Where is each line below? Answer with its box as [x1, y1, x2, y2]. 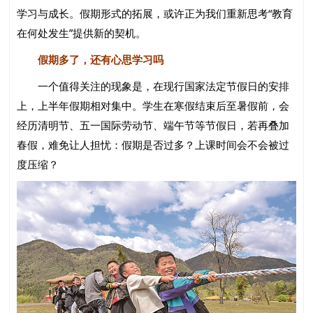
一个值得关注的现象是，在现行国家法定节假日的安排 [17, 79, 290, 94]
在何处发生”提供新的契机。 [17, 26, 147, 41]
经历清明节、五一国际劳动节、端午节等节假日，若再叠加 [17, 118, 290, 133]
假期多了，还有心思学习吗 [27, 52, 164, 67]
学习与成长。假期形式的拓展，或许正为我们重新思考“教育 [17, 6, 293, 21]
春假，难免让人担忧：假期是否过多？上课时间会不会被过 [17, 138, 290, 152]
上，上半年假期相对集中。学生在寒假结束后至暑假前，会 [17, 99, 290, 113]
